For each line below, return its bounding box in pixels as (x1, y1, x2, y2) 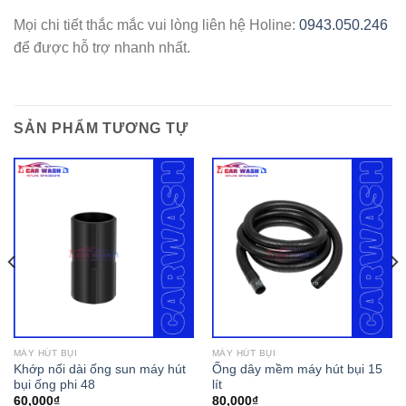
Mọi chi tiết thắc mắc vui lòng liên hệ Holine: (14, 17, 299, 34)
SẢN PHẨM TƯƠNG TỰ (14, 121, 188, 136)
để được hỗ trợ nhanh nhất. (14, 40, 190, 56)
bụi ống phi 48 (13, 377, 95, 391)
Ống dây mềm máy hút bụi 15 (211, 362, 382, 376)
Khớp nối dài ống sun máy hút (13, 362, 186, 376)
